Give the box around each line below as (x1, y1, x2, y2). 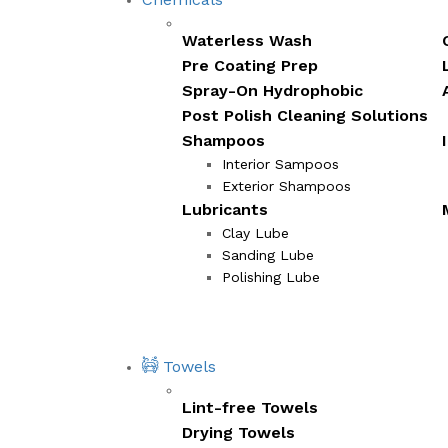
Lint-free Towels (182, 397, 318, 417)
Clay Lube (222, 224, 289, 241)
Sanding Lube (222, 246, 314, 263)
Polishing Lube (222, 268, 320, 285)
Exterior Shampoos (222, 177, 351, 194)
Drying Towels (182, 422, 295, 442)
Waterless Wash (182, 30, 312, 50)
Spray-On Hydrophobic (182, 80, 363, 100)
